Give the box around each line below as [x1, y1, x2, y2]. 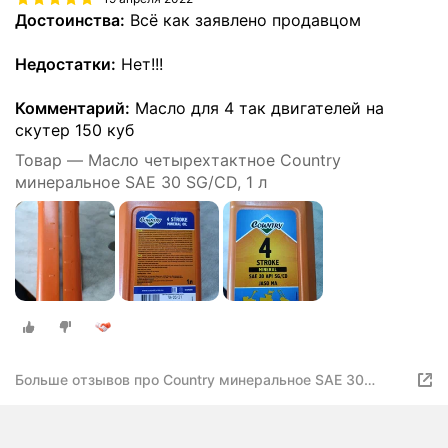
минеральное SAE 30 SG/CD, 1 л [15, 172, 267, 193]
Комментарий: [15, 98, 130, 119]
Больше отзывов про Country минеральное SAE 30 [15, 370, 364, 388]
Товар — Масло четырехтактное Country [15, 150, 341, 171]
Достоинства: [15, 10, 125, 31]
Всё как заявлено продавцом [125, 10, 361, 31]
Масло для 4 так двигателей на [130, 98, 384, 119]
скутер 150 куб [15, 120, 134, 141]
